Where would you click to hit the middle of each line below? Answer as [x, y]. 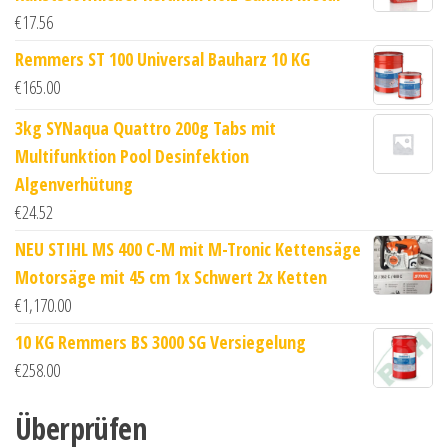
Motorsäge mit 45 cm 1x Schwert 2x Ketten [171, 276]
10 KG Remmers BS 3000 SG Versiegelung [160, 341]
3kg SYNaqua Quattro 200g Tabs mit [145, 127]
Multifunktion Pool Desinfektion [132, 155]
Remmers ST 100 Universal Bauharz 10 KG [162, 58]
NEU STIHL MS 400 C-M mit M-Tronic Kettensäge [188, 248]
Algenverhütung [74, 183]
